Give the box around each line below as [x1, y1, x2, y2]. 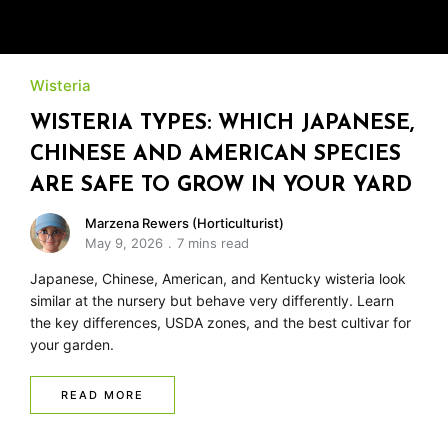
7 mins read [177, 234, 249, 251]
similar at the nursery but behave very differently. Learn [30, 291, 394, 309]
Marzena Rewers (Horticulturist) [85, 214, 284, 231]
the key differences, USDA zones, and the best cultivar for [30, 313, 411, 331]
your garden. [30, 335, 114, 353]
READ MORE [61, 387, 144, 402]
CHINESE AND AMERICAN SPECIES [30, 143, 401, 165]
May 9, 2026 [85, 234, 163, 251]
